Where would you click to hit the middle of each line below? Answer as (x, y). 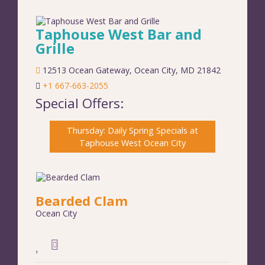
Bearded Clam (82, 201)
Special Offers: (80, 104)
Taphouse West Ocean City (132, 143)
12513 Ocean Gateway (86, 70)
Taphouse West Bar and (119, 34)
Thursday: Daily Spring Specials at (132, 131)
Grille (55, 49)
